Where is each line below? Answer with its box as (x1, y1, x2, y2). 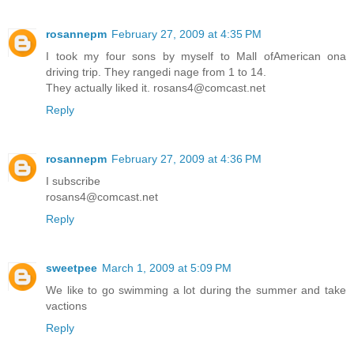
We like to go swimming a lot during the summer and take (46, 284, 346, 297)
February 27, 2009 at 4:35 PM (111, 28, 262, 41)
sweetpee (46, 262, 97, 275)
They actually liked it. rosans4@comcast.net (46, 81, 265, 95)
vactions (46, 299, 87, 313)
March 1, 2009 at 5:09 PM (102, 262, 232, 275)
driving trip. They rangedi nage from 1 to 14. (46, 66, 266, 79)
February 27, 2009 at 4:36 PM (111, 153, 262, 166)
